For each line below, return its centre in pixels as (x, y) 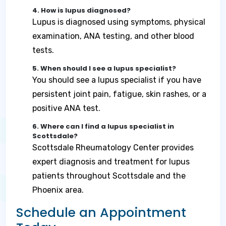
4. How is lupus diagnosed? (81, 10)
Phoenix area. (58, 190)
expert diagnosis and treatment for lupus (111, 162)
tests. (43, 50)
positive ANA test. (66, 108)
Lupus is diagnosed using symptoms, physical (119, 22)
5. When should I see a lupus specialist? (104, 68)
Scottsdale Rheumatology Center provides (113, 148)
